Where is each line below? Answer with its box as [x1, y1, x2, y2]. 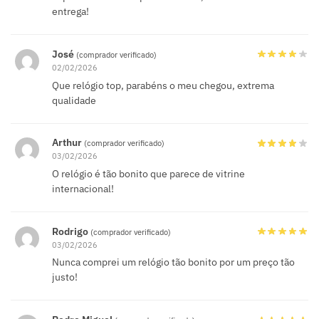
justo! [52, 271, 78, 284]
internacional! [52, 182, 114, 195]
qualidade [52, 93, 96, 107]
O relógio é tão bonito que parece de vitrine [52, 167, 245, 180]
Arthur [52, 136, 84, 150]
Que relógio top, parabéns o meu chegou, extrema [52, 78, 274, 92]
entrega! [52, 5, 89, 19]
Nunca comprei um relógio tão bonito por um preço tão [52, 256, 295, 269]
